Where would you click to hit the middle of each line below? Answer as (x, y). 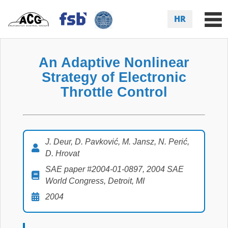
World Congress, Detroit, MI (95, 181)
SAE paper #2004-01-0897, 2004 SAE (115, 169)
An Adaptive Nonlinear (114, 62)
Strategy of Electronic (114, 77)
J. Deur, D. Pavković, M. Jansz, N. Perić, (117, 142)
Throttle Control (114, 92)
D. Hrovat (62, 153)
